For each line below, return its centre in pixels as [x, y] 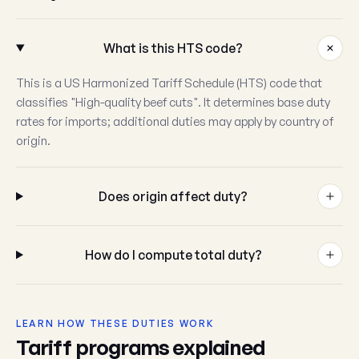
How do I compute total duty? [173, 255]
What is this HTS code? [173, 48]
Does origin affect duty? [173, 196]
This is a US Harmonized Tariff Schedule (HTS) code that [169, 83]
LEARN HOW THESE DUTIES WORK [115, 323]
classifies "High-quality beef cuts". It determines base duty [173, 102]
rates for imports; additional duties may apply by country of [175, 121]
